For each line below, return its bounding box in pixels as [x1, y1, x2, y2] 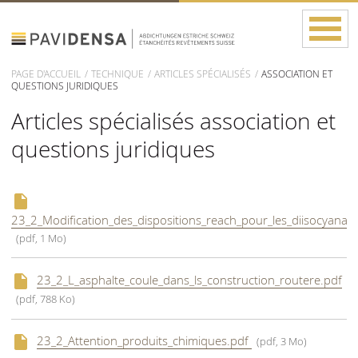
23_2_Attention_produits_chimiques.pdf [36, 332, 252, 349]
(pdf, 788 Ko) [16, 292, 76, 307]
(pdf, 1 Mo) [16, 231, 67, 245]
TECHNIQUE [91, 66, 144, 80]
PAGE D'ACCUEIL [11, 66, 81, 80]
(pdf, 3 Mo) [257, 335, 308, 349]
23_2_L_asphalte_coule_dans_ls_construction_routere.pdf [36, 271, 342, 288]
